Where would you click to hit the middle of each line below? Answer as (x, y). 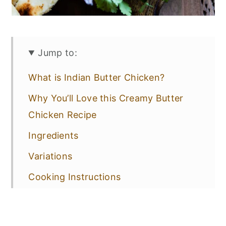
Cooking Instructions (75, 177)
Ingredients (53, 135)
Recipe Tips (54, 197)
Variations (50, 156)
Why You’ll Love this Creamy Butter (106, 98)
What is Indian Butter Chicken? (97, 77)
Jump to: (58, 53)
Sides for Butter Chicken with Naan (106, 218)
